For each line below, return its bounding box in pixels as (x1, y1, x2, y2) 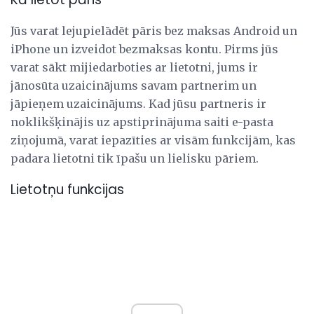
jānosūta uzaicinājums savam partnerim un (11, 78, 257, 93)
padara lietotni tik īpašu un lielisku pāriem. (11, 151, 259, 166)
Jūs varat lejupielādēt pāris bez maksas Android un (11, 24, 297, 39)
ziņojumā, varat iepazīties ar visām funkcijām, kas (11, 133, 296, 148)
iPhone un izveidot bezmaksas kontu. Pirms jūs (11, 42, 278, 57)
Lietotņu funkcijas (11, 180, 124, 200)
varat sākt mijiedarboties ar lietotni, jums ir (11, 60, 258, 75)
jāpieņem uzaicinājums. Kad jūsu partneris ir (11, 97, 266, 111)
